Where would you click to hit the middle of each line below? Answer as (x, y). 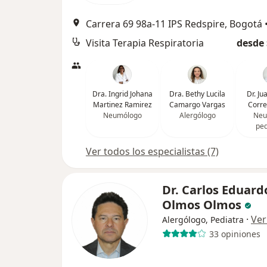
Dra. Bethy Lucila (197, 94)
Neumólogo (122, 116)
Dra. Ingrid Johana (122, 94)
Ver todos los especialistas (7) (152, 152)
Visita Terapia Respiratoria (145, 43)
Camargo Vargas (197, 105)
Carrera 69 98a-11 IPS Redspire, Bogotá (174, 24)
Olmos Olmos (202, 205)
